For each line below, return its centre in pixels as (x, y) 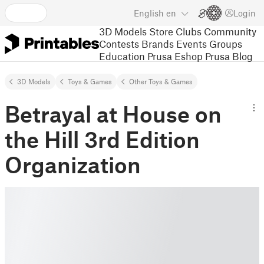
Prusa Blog (229, 56)
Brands (158, 43)
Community (230, 31)
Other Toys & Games (161, 81)
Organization (73, 164)
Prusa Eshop (175, 56)
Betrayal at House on (113, 114)
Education (122, 56)
